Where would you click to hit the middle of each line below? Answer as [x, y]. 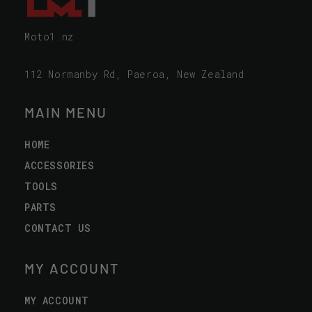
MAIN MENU [66, 112]
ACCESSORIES [60, 165]
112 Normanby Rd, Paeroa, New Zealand [134, 74]
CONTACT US [58, 228]
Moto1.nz [49, 37]
